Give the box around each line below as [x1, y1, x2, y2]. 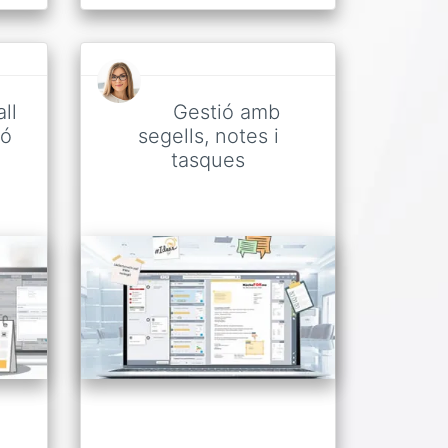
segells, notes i [137, 124, 279, 149]
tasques [171, 148, 245, 173]
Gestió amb [172, 100, 280, 125]
